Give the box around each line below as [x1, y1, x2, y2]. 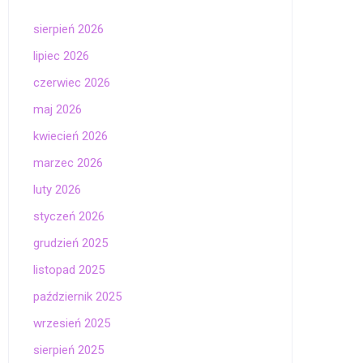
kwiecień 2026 [33, 129, 108, 143]
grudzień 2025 [33, 236, 108, 250]
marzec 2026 [33, 156, 103, 170]
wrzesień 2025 [33, 316, 110, 331]
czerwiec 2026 [33, 75, 110, 90]
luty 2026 [33, 182, 81, 197]
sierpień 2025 [33, 343, 104, 357]
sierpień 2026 [33, 22, 104, 36]
